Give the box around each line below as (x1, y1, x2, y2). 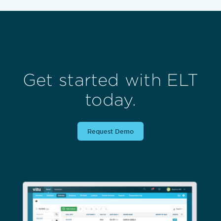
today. (85, 90, 136, 109)
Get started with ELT (22, 70, 199, 89)
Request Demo (87, 127, 134, 135)
